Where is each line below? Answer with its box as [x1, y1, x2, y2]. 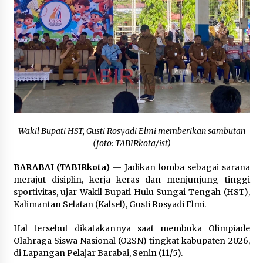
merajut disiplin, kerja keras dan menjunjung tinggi [13, 174, 250, 186]
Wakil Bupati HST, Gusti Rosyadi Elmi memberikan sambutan [18, 126, 245, 137]
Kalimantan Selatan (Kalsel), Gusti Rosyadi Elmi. [13, 199, 206, 210]
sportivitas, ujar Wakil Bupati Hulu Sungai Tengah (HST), [13, 187, 250, 198]
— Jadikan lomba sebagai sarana [110, 162, 250, 173]
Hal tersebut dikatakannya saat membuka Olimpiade [13, 223, 250, 234]
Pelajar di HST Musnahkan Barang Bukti [79, 44, 221, 53]
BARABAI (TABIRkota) [13, 162, 110, 173]
